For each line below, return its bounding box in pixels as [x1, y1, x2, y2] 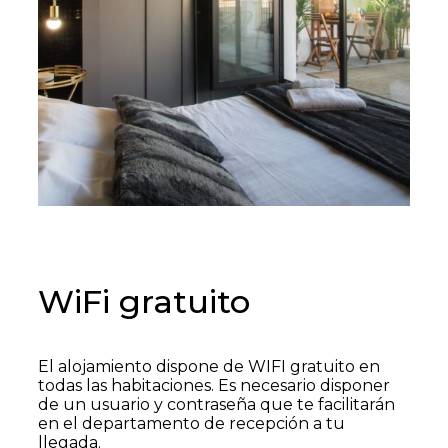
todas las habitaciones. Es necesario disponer [38, 376, 390, 395]
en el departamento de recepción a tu [38, 414, 345, 433]
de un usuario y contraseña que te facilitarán [38, 395, 395, 414]
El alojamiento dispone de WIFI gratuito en [38, 357, 380, 376]
